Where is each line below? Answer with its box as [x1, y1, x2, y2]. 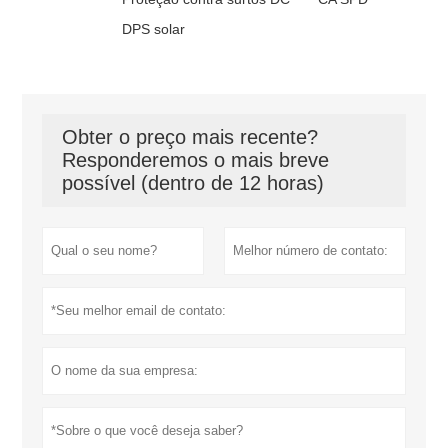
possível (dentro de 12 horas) [62, 172, 325, 195]
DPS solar [122, 21, 186, 38]
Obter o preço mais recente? [62, 126, 319, 149]
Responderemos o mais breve [62, 149, 330, 172]
